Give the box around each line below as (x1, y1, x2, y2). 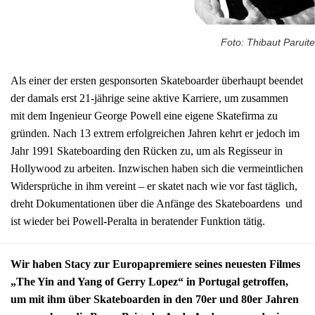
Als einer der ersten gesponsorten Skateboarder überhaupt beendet (11, 74, 303, 86)
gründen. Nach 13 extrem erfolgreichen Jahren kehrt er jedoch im (11, 127, 300, 139)
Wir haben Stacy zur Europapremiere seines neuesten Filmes (11, 258, 300, 271)
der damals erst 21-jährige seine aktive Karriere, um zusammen (11, 91, 288, 104)
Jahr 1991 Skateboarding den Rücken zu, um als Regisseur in (11, 144, 283, 157)
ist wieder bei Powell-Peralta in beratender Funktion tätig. (11, 214, 265, 227)
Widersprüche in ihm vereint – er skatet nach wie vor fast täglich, (11, 179, 297, 192)
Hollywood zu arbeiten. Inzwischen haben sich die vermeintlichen (11, 162, 303, 174)
